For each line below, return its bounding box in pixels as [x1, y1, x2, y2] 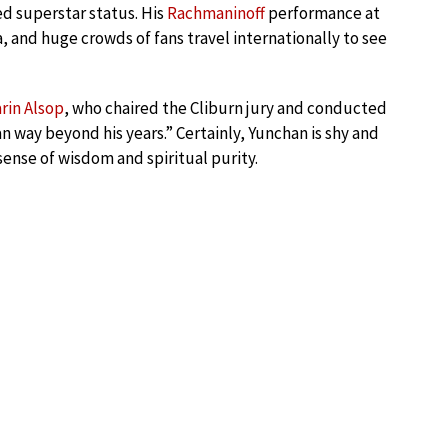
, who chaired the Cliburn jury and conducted [64, 97, 387, 119]
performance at [265, 2, 380, 24]
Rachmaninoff [167, 2, 265, 24]
